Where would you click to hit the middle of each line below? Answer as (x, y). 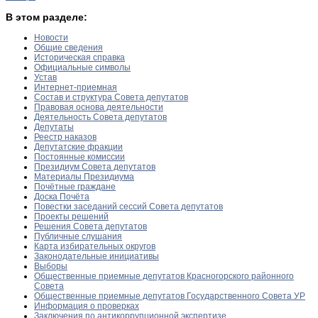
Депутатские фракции (78, 147)
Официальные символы (82, 67)
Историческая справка (79, 57)
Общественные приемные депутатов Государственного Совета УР (170, 296)
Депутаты (54, 127)
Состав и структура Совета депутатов (111, 97)
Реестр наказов (65, 137)
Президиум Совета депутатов (95, 166)
